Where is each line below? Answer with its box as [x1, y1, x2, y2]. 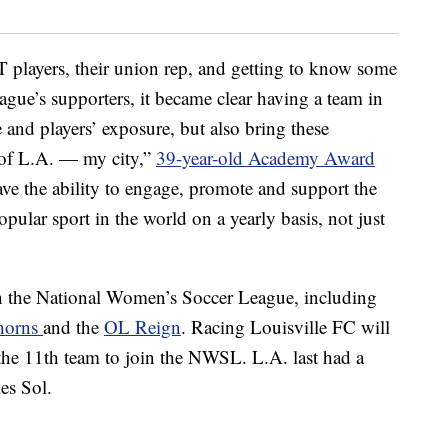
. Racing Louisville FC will [181, 314, 390, 340]
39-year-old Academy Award [156, 145, 375, 171]
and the [43, 314, 104, 340]
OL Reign [104, 314, 181, 340]
